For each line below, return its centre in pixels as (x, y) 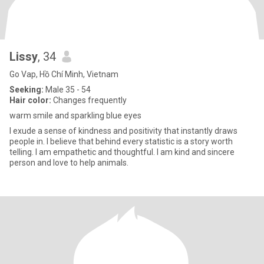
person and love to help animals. (69, 163)
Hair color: (30, 100)
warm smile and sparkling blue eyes (75, 115)
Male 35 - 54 (67, 90)
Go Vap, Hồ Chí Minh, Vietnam (64, 74)
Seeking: (27, 90)
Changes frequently (89, 100)
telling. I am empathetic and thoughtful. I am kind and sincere (122, 152)
